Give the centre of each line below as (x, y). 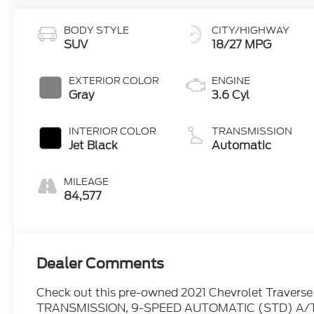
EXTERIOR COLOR (114, 81)
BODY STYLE (97, 30)
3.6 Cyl (231, 95)
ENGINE (231, 81)
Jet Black (94, 146)
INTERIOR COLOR (113, 131)
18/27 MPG (242, 45)
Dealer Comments (101, 264)
